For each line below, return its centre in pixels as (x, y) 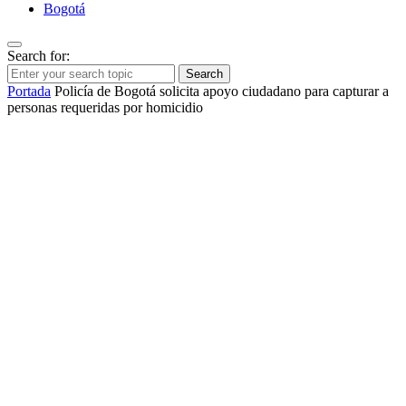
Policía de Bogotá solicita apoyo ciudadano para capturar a (222, 92)
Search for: (39, 56)
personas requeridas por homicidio (105, 108)
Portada (29, 92)
